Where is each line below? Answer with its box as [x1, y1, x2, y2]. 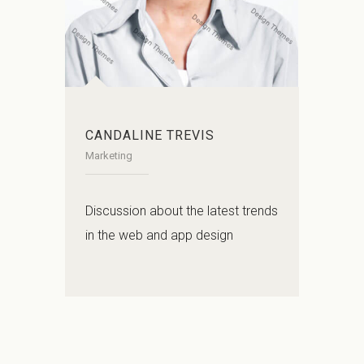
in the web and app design [85, 227, 233, 244]
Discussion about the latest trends [85, 203, 278, 219]
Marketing [85, 149, 132, 162]
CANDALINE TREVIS [85, 128, 214, 144]
